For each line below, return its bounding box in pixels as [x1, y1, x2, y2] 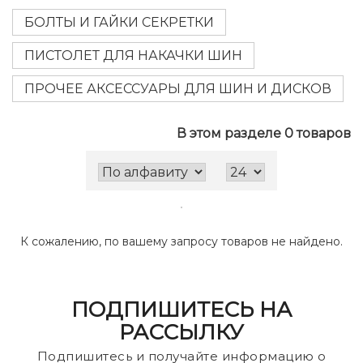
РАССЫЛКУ [119, 319, 244, 345]
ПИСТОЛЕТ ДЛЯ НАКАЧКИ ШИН [24, 48, 242, 63]
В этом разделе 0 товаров [177, 126, 351, 141]
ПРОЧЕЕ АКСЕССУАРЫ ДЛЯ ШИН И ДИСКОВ [24, 81, 331, 96]
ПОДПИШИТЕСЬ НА [71, 297, 292, 322]
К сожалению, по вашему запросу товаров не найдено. [20, 234, 343, 249]
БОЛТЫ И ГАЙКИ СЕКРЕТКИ [24, 15, 214, 30]
